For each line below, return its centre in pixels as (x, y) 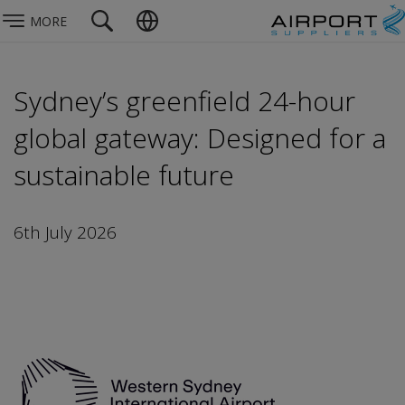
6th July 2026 (65, 232)
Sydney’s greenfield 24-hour (184, 101)
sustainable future (124, 175)
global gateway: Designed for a (200, 138)
